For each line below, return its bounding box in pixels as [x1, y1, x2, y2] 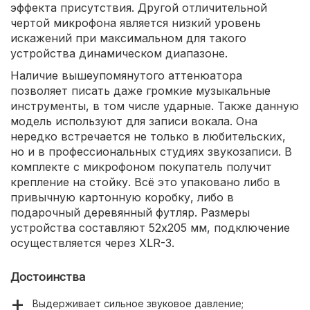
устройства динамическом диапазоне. [10, 46, 228, 61]
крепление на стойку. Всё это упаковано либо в [10, 175, 280, 190]
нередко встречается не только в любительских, [10, 129, 286, 144]
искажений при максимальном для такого [10, 31, 246, 46]
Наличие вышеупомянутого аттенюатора [10, 69, 242, 83]
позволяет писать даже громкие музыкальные [10, 84, 271, 98]
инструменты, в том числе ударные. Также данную [10, 99, 299, 113]
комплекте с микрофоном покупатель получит [10, 160, 272, 174]
